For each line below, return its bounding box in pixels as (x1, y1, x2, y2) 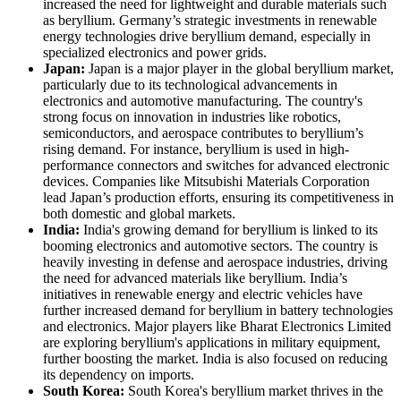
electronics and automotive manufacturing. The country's (43, 92, 363, 108)
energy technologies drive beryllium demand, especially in (43, 28, 371, 44)
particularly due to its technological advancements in (43, 76, 337, 92)
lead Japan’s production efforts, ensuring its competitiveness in (43, 189, 394, 205)
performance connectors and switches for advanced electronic (43, 157, 389, 173)
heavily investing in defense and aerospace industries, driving (43, 253, 388, 269)
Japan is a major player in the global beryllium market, (89, 60, 394, 76)
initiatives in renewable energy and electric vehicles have (43, 286, 363, 302)
